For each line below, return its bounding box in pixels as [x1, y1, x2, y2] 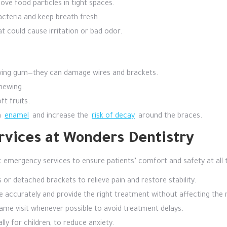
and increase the [30, 112, 90, 121]
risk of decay [92, 112, 135, 121]
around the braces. [136, 112, 202, 121]
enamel [5, 112, 29, 121]
